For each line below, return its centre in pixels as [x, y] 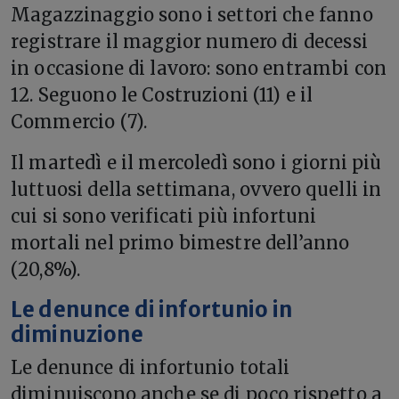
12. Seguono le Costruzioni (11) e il [162, 94]
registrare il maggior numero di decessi [189, 41]
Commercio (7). [79, 121]
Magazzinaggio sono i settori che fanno [192, 14]
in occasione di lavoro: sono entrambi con [199, 68]
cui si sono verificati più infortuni [164, 216]
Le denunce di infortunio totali [151, 367]
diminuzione [77, 334]
